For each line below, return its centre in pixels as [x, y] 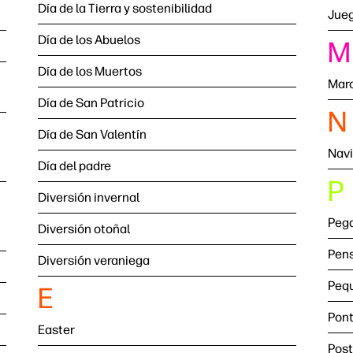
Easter [56, 330]
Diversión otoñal [84, 229]
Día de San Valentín [92, 134]
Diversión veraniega [94, 260]
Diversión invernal [89, 197]
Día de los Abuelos [89, 40]
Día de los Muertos [90, 71]
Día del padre [74, 166]
